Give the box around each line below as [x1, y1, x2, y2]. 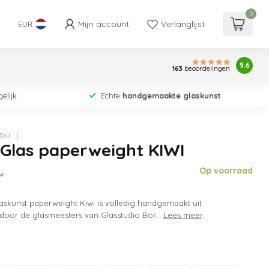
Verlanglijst [161, 19, 205, 29]
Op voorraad [199, 165, 253, 176]
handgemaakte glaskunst [122, 91, 221, 100]
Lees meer [163, 210, 203, 220]
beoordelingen [183, 64, 230, 73]
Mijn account [78, 19, 129, 29]
